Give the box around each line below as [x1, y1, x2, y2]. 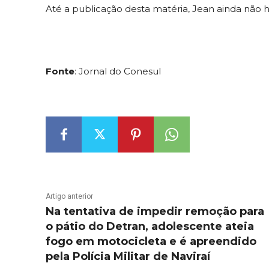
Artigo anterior [46, 192, 93, 201]
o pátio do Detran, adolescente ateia [46, 220, 254, 234]
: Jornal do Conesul [74, 65, 161, 77]
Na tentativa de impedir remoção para [46, 205, 264, 219]
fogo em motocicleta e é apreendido [46, 235, 256, 249]
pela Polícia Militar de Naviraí [46, 250, 210, 264]
